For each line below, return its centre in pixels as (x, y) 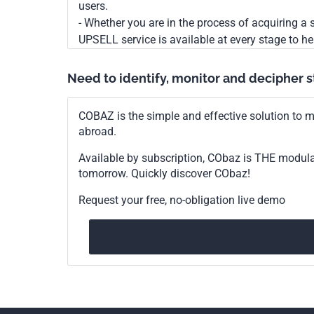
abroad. (97, 132)
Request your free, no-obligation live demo (182, 200)
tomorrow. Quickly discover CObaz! (164, 174)
